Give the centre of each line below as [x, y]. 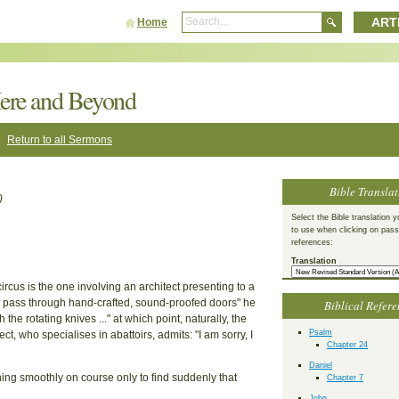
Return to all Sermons [60, 139]
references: [312, 243]
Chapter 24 [347, 344]
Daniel [321, 365]
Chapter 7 [345, 377]
